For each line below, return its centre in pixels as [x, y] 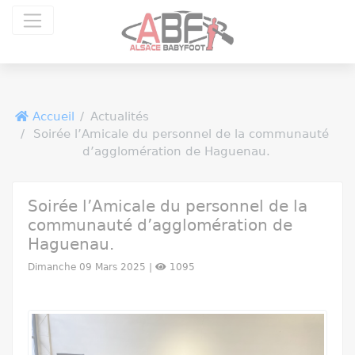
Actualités [119, 117]
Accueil [51, 117]
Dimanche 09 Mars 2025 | [91, 267]
